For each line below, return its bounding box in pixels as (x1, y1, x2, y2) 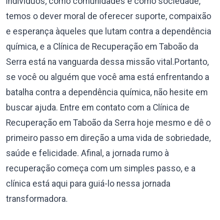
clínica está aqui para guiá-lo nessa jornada (6, 179, 170, 189)
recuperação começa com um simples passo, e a (6, 164, 195, 173)
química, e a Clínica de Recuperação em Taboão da (6, 42, 198, 52)
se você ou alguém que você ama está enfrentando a (6, 72, 209, 82)
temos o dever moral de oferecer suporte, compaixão (6, 11, 211, 21)
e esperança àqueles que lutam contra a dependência (6, 27, 211, 36)
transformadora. (6, 194, 68, 204)
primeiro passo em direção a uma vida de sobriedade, (6, 133, 211, 143)
